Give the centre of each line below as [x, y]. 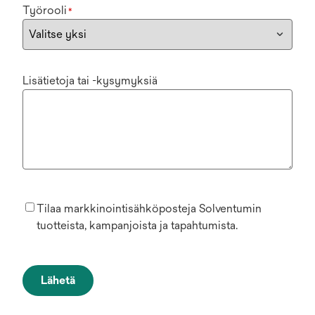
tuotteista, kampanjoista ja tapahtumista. [137, 225]
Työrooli [45, 10]
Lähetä [58, 280]
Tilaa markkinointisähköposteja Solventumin [149, 208]
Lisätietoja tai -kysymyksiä [90, 80]
